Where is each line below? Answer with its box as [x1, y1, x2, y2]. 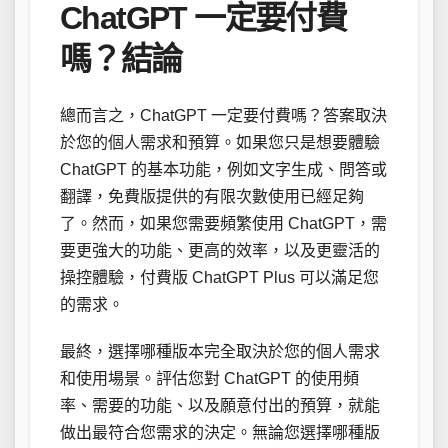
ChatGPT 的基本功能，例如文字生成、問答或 [60, 161, 387, 179]
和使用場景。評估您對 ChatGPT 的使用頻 [60, 370, 359, 388]
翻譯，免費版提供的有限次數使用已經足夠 [60, 188, 364, 206]
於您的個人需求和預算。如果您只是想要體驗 [60, 134, 380, 152]
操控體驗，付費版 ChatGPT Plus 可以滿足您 [60, 269, 379, 287]
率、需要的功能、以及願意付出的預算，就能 [60, 397, 380, 415]
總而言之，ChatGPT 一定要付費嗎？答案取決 [60, 107, 387, 125]
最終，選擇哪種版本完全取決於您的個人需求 [60, 343, 380, 361]
